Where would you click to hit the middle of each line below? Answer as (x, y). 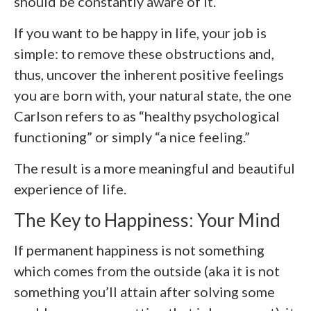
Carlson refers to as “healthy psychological (147, 116)
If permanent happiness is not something (139, 250)
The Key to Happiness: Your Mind (147, 220)
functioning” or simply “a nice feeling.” (132, 137)
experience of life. (70, 189)
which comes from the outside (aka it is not (147, 270)
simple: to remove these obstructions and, (144, 54)
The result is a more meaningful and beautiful (154, 168)
